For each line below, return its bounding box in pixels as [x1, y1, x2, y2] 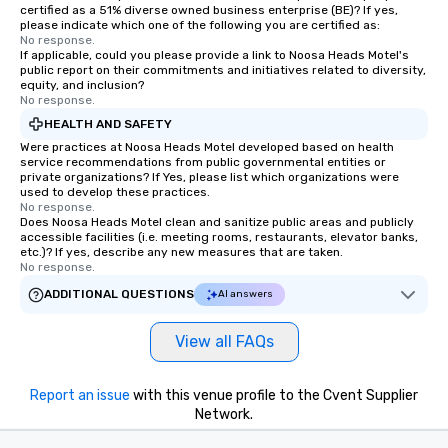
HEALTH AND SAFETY [44, 116, 172, 131]
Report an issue [30, 387, 130, 405]
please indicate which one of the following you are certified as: [20, 18, 380, 33]
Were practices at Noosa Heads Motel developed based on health [20, 140, 394, 155]
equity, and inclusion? [20, 78, 144, 93]
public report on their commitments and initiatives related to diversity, [20, 63, 426, 78]
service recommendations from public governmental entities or [20, 155, 386, 170]
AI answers [218, 288, 273, 301]
